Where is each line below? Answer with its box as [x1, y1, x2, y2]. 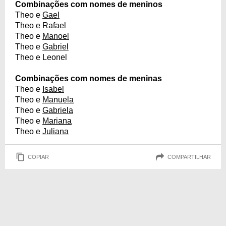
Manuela [42, 95, 74, 104]
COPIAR [28, 153, 49, 160]
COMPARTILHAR [167, 153, 211, 160]
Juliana [42, 127, 69, 136]
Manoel [42, 32, 69, 40]
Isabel [42, 85, 64, 93]
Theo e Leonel [15, 53, 67, 62]
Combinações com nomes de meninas [15, 74, 162, 83]
